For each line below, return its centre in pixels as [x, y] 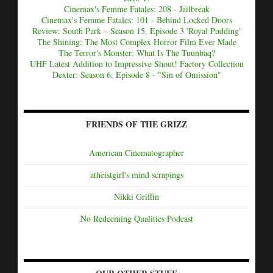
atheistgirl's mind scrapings [136, 175]
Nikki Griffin [136, 197]
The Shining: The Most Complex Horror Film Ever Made [136, 42]
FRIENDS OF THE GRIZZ [136, 124]
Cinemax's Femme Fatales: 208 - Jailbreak [136, 9]
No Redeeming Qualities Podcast [136, 218]
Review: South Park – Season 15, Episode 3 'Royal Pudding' [136, 31]
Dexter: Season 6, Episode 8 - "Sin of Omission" [136, 75]
